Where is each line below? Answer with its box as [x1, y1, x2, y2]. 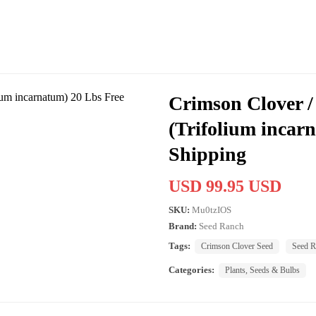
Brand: [169, 220, 197, 231]
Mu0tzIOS [192, 204, 231, 215]
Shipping [169, 142, 246, 165]
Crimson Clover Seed [201, 241, 273, 251]
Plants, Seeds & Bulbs [225, 265, 300, 275]
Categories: [169, 264, 214, 275]
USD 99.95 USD [169, 176, 281, 195]
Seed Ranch [199, 220, 244, 231]
